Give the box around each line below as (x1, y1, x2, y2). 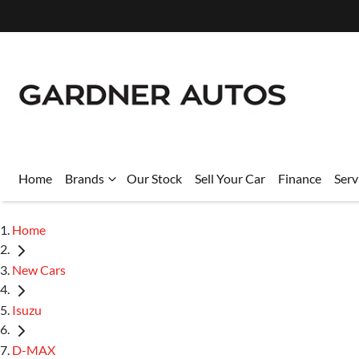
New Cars (12, 261, 66, 277)
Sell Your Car (195, 171, 265, 186)
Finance (278, 171, 321, 186)
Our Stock (127, 171, 182, 186)
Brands (65, 171, 104, 186)
